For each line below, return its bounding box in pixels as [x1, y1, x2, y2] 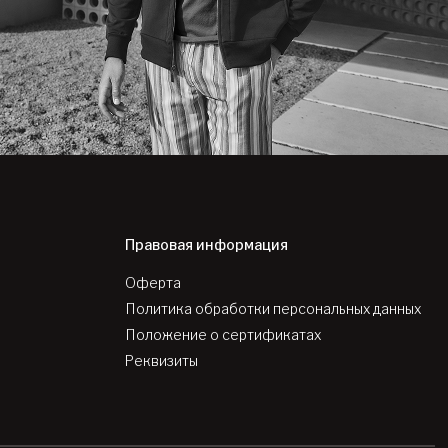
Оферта [125, 274, 182, 292]
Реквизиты [125, 352, 199, 370]
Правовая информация [125, 236, 289, 254]
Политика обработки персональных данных [125, 300, 422, 318]
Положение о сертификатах [125, 326, 322, 344]
